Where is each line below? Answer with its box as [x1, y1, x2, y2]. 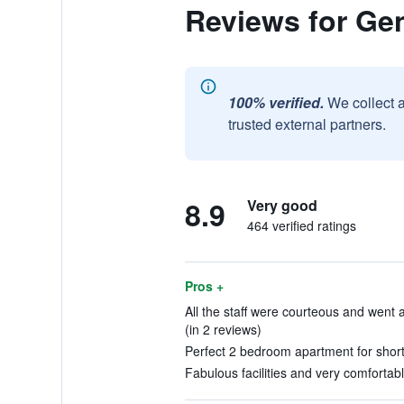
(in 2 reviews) [184, 320, 262, 338]
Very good [246, 195, 317, 216]
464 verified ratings [246, 216, 356, 234]
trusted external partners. [227, 114, 386, 134]
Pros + [184, 277, 224, 295]
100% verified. [227, 92, 324, 113]
